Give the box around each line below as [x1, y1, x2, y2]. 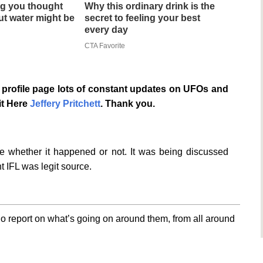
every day [84, 25, 128, 35]
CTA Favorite [84, 42, 125, 50]
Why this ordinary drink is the [84, 1, 215, 12]
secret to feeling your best [84, 13, 200, 23]
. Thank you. [100, 99, 155, 109]
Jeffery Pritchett [30, 99, 100, 109]
